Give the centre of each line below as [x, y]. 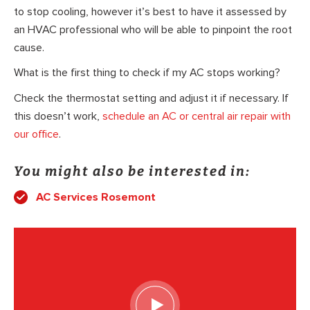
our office [36, 134]
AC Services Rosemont [96, 197]
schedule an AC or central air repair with [197, 116]
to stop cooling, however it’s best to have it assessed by [150, 11]
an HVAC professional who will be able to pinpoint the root [153, 29]
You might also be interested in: [132, 171]
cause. [29, 47]
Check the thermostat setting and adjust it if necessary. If [151, 98]
